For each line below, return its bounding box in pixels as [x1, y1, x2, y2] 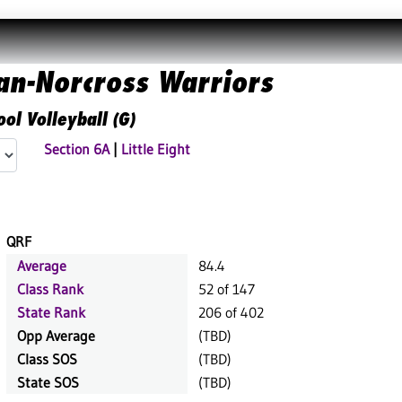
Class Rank [17, 280, 83, 298]
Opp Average [17, 327, 95, 345]
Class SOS [17, 350, 77, 368]
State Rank [17, 303, 85, 321]
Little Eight [121, 140, 190, 158]
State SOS [17, 373, 79, 391]
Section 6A [44, 140, 109, 158]
